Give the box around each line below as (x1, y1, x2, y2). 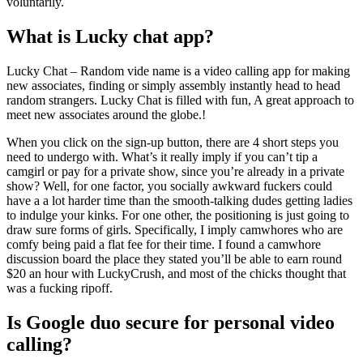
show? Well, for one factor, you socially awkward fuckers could (6, 179, 332, 194)
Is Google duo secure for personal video (6, 312, 335, 334)
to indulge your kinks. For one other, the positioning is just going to (6, 208, 349, 223)
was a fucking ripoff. (6, 281, 113, 296)
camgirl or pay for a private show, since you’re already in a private (6, 164, 344, 179)
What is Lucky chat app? (6, 26, 214, 48)
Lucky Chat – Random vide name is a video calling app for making (6, 64, 350, 79)
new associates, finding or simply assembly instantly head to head (6, 79, 340, 93)
